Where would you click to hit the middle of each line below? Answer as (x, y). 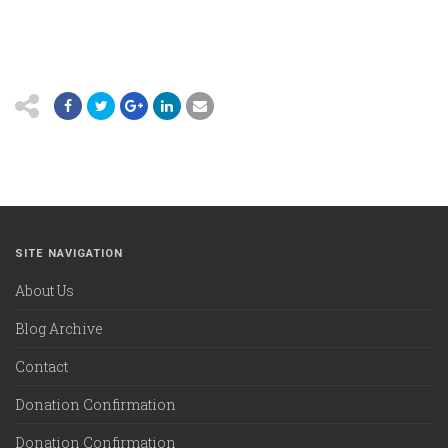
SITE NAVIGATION (69, 253)
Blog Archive (59, 328)
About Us (44, 290)
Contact (41, 366)
